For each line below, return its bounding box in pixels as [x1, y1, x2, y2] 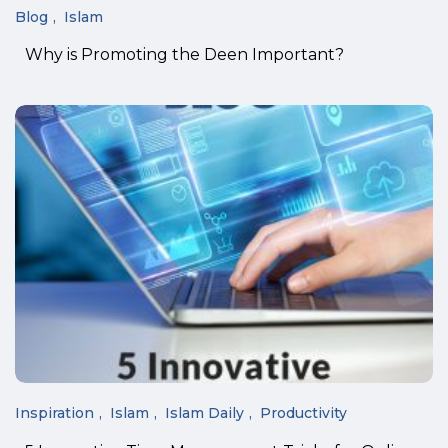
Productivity [260, 404, 347, 423]
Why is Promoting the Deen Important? [25, 45, 344, 65]
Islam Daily [165, 404, 244, 423]
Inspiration [15, 404, 94, 423]
